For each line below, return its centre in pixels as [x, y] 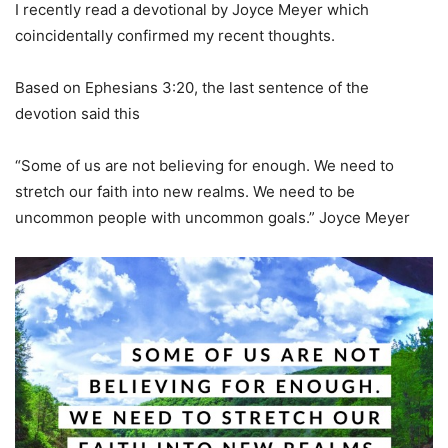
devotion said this [77, 113]
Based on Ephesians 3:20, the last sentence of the [192, 87]
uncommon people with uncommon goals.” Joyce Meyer [212, 217]
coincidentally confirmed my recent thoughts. [175, 35]
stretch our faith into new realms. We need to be [185, 191]
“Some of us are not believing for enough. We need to [204, 165]
